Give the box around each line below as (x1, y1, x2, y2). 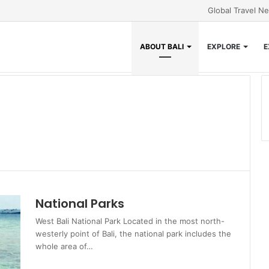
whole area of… (35, 241, 94, 251)
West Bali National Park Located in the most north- (35, 216, 225, 226)
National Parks (35, 195, 125, 212)
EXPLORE (207, 42, 240, 51)
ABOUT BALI (139, 42, 184, 51)
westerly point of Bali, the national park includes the (35, 229, 232, 238)
